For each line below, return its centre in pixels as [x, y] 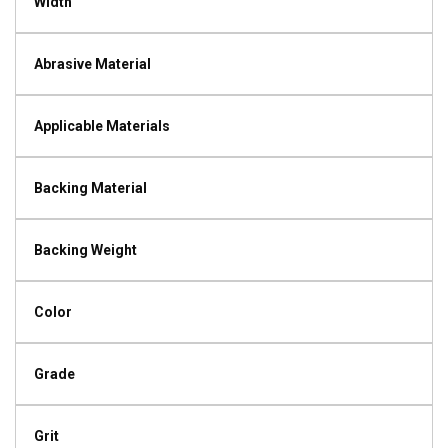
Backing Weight [85, 250]
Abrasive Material [92, 64]
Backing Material [90, 188]
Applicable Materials [102, 126]
